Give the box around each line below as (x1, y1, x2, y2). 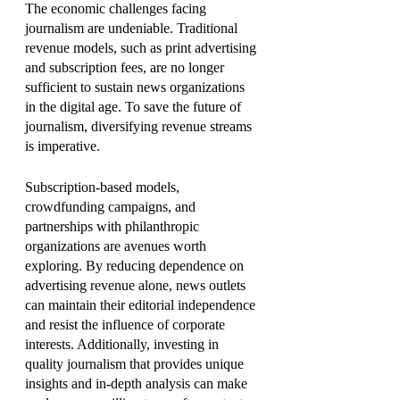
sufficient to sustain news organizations (25, 79, 248, 95)
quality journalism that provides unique (25, 355, 247, 371)
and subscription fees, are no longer (25, 59, 228, 75)
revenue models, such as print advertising (25, 39, 260, 55)
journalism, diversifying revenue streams (25, 118, 255, 134)
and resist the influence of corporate (25, 316, 229, 332)
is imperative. (25, 137, 100, 154)
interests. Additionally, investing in (25, 336, 222, 352)
